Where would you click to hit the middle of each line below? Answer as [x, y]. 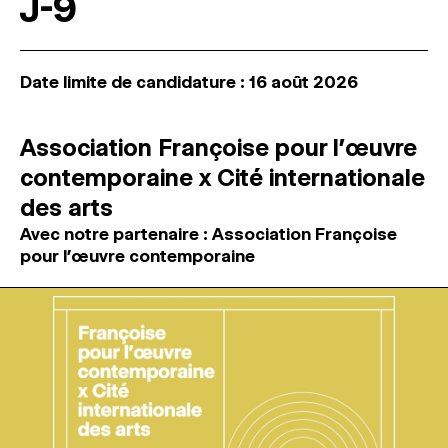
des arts [66, 207]
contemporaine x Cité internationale [222, 177]
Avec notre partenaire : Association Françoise [208, 234]
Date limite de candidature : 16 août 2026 [189, 82]
